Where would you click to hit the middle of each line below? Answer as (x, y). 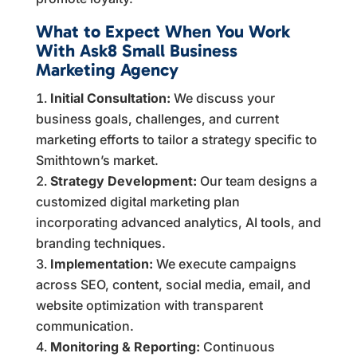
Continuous (237, 346)
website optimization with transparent (149, 305)
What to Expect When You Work (163, 31)
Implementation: (101, 263)
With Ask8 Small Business (136, 50)
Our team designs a (257, 180)
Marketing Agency (107, 69)
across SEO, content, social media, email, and (173, 284)
